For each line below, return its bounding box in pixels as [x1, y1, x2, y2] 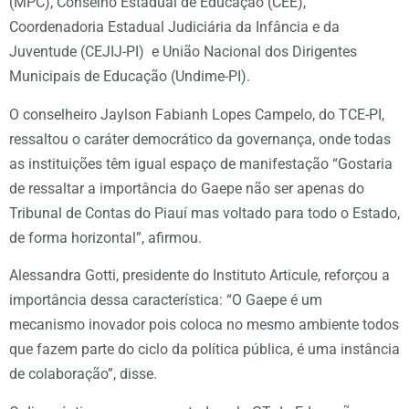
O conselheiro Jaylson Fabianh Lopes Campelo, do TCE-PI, [9, 105, 384, 123]
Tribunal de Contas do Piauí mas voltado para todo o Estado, [9, 204, 400, 222]
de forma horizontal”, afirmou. [9, 228, 202, 246]
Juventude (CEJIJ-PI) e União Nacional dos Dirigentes [9, 43, 357, 61]
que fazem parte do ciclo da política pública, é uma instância [9, 341, 400, 359]
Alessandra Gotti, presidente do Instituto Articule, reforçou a [9, 267, 390, 285]
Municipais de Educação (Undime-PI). [9, 68, 250, 86]
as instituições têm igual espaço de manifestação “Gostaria [9, 154, 393, 173]
